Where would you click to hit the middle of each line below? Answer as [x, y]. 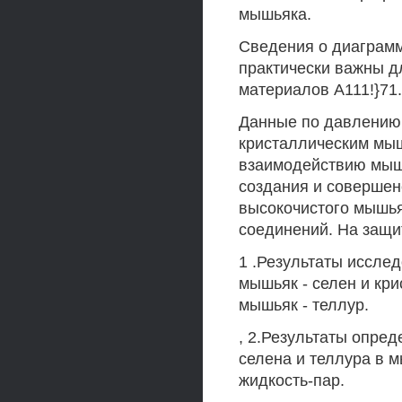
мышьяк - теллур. [304, 305]
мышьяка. [275, 14]
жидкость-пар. [292, 380]
